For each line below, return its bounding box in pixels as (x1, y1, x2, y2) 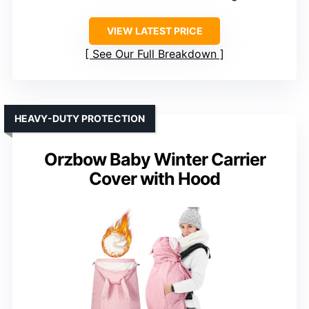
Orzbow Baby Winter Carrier (43, 149, 266, 170)
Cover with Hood (89, 168, 220, 190)
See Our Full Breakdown (92, 47, 217, 61)
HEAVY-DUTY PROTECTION (14, 112, 145, 125)
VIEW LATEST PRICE (106, 25, 203, 37)
